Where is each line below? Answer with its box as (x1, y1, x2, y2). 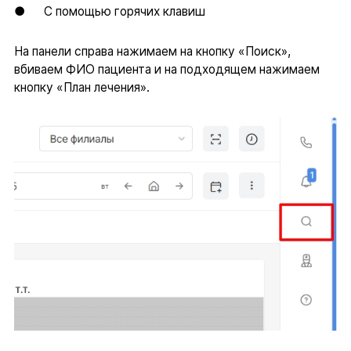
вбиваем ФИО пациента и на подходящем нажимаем (13, 61, 320, 77)
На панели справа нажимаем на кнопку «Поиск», (13, 43, 291, 59)
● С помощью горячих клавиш (13, 4, 205, 20)
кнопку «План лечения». (13, 79, 150, 95)
